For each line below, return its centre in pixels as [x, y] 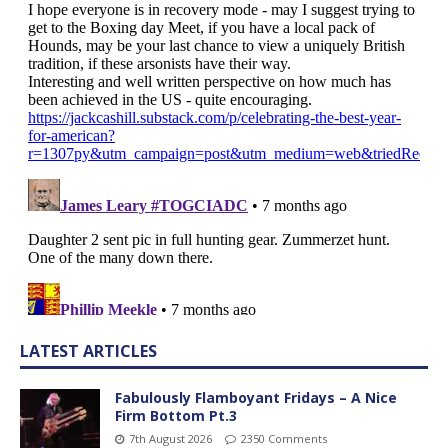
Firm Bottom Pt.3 [176, 415]
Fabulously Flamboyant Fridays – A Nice [256, 397]
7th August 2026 [170, 438]
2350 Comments [284, 438]
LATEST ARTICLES [88, 350]
